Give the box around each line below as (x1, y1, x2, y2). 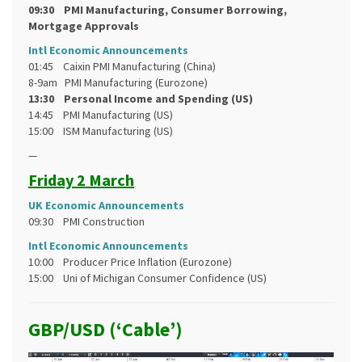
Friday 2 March (28, 170, 134, 190)
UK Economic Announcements (28, 198, 184, 213)
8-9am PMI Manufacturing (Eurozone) (28, 75, 208, 90)
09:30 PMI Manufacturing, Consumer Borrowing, (28, 2, 287, 17)
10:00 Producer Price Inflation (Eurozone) (28, 255, 232, 269)
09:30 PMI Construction (28, 214, 145, 229)
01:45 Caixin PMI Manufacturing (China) (28, 59, 216, 74)
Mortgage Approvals (28, 19, 139, 33)
